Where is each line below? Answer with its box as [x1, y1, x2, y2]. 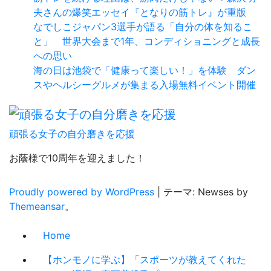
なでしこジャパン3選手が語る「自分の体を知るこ [33, 20, 252, 33]
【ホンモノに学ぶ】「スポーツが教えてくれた [43, 253, 246, 266]
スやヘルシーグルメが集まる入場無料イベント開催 [33, 78, 256, 91]
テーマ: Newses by [163, 186, 248, 198]
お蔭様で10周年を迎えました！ [9, 152, 145, 165]
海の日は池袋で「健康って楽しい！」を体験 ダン [33, 64, 256, 76]
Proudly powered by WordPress [9, 186, 157, 198]
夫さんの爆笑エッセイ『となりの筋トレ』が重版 [33, 5, 246, 18]
